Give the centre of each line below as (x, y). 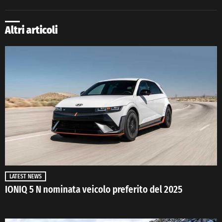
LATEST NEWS (26, 176)
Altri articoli (31, 30)
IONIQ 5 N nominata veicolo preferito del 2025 (94, 189)
